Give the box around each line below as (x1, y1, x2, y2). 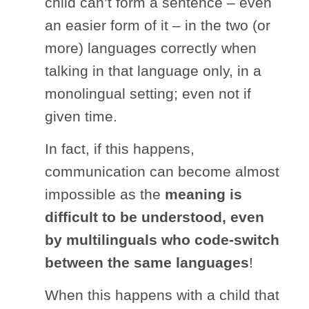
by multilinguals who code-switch (45, 231, 279, 248)
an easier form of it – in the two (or (45, 17, 270, 33)
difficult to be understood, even (45, 208, 264, 225)
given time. (45, 108, 117, 124)
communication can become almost (45, 163, 279, 179)
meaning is (165, 186, 242, 202)
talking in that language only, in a (45, 62, 261, 79)
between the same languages (45, 254, 249, 270)
